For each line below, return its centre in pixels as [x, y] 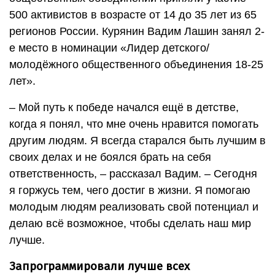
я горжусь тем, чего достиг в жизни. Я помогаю [130, 191]
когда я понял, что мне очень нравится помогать [134, 124]
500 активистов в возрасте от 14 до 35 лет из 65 [133, 15]
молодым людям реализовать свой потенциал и [134, 207]
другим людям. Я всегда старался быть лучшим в [137, 141]
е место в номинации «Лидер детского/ [109, 48]
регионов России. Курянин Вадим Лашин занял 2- [137, 32]
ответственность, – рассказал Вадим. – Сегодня [133, 174]
